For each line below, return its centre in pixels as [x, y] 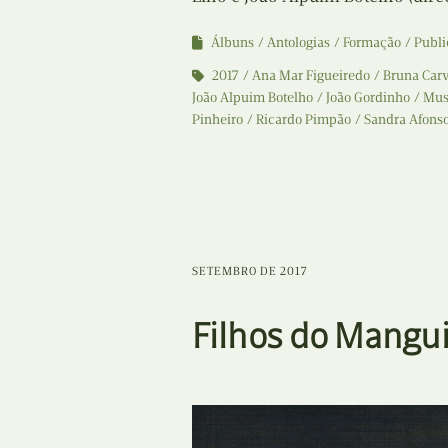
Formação [372, 42]
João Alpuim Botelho [252, 97]
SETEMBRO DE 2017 [250, 270]
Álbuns [232, 42]
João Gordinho [368, 97]
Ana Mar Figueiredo [311, 75]
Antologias [298, 42]
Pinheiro [217, 119]
